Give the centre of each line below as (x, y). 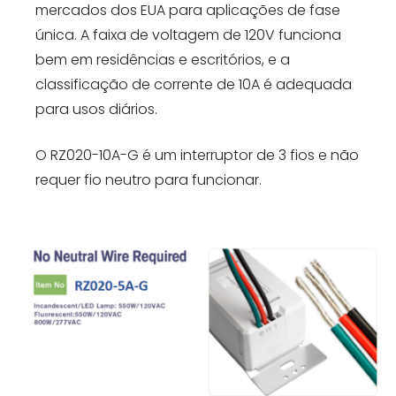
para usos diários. (96, 110)
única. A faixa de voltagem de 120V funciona (188, 35)
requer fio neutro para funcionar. (148, 180)
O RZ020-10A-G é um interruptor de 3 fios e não (197, 156)
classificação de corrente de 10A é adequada (194, 85)
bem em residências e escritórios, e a (163, 60)
